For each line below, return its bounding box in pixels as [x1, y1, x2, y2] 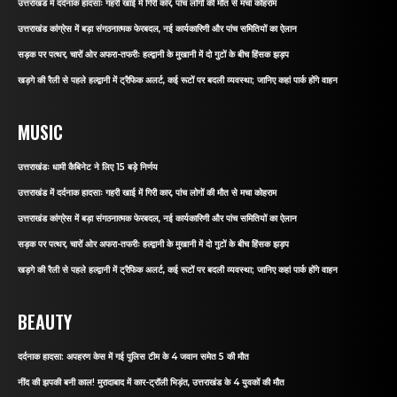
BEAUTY [18, 307, 72, 335]
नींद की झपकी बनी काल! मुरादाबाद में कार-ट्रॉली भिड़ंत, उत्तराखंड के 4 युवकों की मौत [18, 376, 284, 388]
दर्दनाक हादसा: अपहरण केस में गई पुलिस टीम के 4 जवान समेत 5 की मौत [18, 350, 249, 362]
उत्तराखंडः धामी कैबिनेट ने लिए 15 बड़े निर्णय [18, 160, 158, 173]
